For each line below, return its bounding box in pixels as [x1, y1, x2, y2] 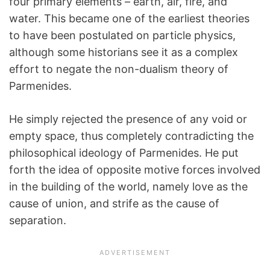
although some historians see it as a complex [9, 46, 238, 58]
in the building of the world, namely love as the [9, 180, 248, 193]
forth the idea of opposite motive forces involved [9, 163, 260, 176]
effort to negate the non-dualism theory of [9, 63, 228, 75]
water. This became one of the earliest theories [9, 12, 250, 25]
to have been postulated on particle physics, [9, 29, 236, 42]
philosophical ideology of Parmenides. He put [9, 146, 239, 159]
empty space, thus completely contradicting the [9, 130, 254, 142]
